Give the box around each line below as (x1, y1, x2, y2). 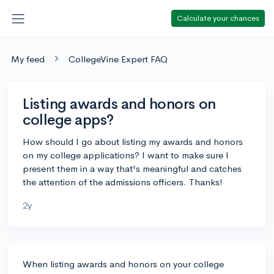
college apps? (23, 110, 114, 129)
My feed (11, 53, 45, 65)
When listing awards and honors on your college (23, 257, 224, 270)
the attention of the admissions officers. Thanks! (23, 176, 223, 188)
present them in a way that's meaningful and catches (23, 162, 242, 174)
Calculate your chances (177, 12, 259, 23)
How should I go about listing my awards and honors (23, 135, 243, 147)
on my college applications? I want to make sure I (23, 149, 229, 161)
